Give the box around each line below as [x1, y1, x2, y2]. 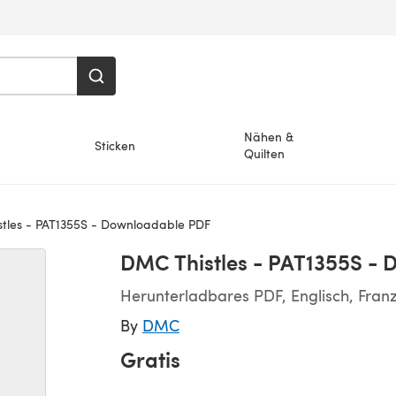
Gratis [120, 344, 180, 374]
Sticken [94, 136, 135, 154]
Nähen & [244, 128, 294, 145]
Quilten [244, 145, 286, 162]
